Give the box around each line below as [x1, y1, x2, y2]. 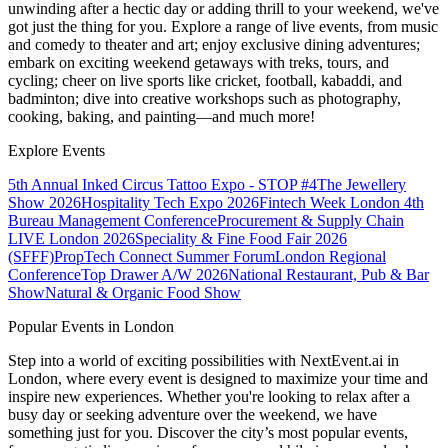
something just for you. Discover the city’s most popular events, [8, 423, 408, 441]
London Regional [275, 247, 386, 265]
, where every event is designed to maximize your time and [58, 369, 428, 387]
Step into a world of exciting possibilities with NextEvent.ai [8, 351, 387, 369]
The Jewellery [317, 175, 406, 193]
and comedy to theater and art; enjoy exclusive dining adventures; [8, 35, 420, 53]
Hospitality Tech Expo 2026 [81, 193, 259, 211]
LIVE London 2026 [8, 229, 135, 247]
